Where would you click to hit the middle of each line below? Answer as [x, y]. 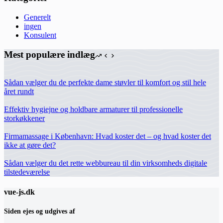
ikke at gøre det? [30, 145]
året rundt [19, 92]
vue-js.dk [19, 192]
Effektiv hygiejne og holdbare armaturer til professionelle [93, 110]
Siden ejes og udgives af [40, 211]
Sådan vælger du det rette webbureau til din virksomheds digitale [106, 163]
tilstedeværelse [27, 172]
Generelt [37, 17]
